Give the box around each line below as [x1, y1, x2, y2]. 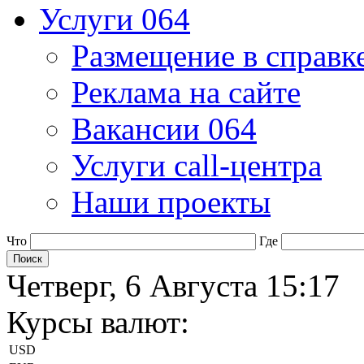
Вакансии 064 [71, 111, 257, 146]
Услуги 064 [39, 2, 190, 37]
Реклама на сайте [71, 75, 301, 110]
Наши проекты [71, 184, 271, 219]
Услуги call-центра [71, 148, 322, 183]
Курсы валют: [6, 305, 189, 340]
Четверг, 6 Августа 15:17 [6, 268, 340, 303]
